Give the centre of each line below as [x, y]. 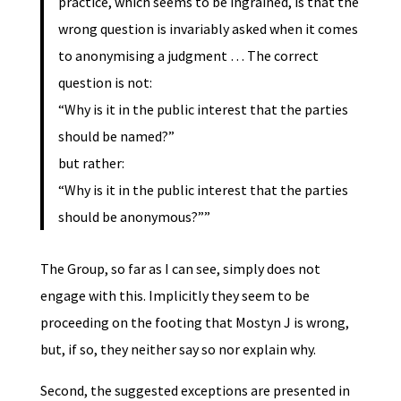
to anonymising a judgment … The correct [188, 55]
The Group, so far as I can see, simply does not [180, 268]
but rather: [91, 162]
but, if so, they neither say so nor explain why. [178, 349]
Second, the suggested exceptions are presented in [195, 390]
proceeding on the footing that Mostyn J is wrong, [194, 322]
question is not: [105, 82]
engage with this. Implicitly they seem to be [175, 295]
